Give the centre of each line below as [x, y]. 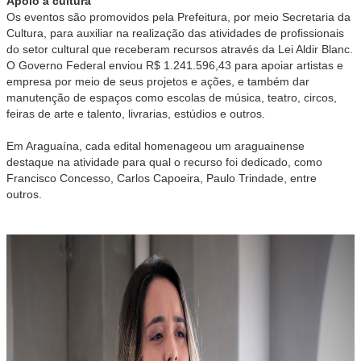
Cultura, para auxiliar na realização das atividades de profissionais [175, 33]
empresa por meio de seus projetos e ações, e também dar [158, 82]
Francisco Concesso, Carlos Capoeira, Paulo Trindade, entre [162, 178]
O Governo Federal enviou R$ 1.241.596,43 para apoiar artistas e [175, 66]
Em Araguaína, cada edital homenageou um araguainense [156, 146]
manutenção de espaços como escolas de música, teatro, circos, [172, 98]
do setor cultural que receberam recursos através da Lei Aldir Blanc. [180, 50]
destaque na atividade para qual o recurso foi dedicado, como [164, 162]
